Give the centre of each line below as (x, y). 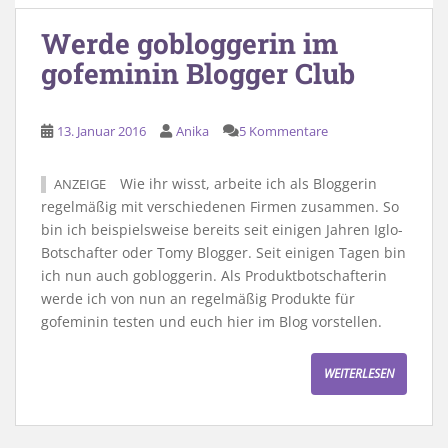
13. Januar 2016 (101, 130)
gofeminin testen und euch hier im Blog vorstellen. (211, 321)
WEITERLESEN (359, 373)
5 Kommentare (283, 130)
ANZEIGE (80, 184)
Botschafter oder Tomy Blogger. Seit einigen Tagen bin (223, 252)
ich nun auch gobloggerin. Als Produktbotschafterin (214, 275)
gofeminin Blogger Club (198, 73)
